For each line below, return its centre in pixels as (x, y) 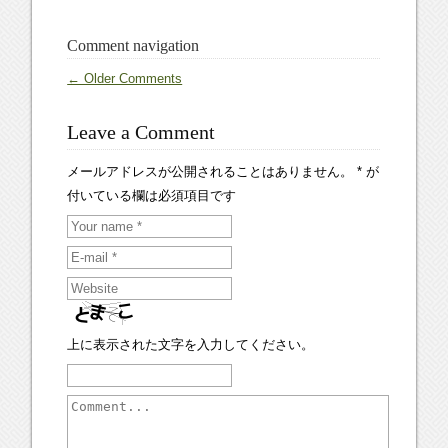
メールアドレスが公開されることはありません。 (210, 171)
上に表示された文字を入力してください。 (191, 344)
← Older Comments (125, 78)
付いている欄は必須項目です (152, 195)
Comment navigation (133, 45)
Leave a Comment (141, 132)
